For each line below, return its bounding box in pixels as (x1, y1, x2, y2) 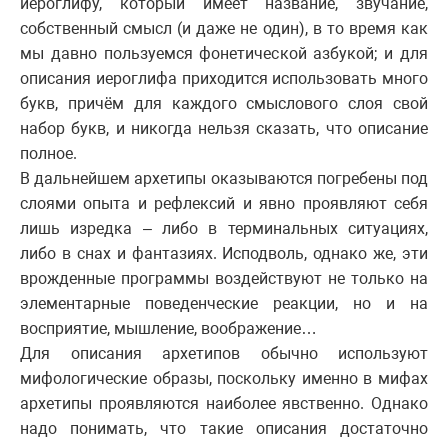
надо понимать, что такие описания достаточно (20, 418, 428, 438)
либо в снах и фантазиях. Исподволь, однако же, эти (20, 243, 428, 263)
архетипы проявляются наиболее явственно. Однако (20, 393, 428, 413)
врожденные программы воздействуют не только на (20, 268, 428, 288)
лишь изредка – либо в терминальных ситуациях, (20, 218, 428, 238)
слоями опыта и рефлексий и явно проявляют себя (20, 193, 428, 213)
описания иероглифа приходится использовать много (20, 68, 428, 88)
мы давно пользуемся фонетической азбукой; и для (20, 43, 428, 63)
